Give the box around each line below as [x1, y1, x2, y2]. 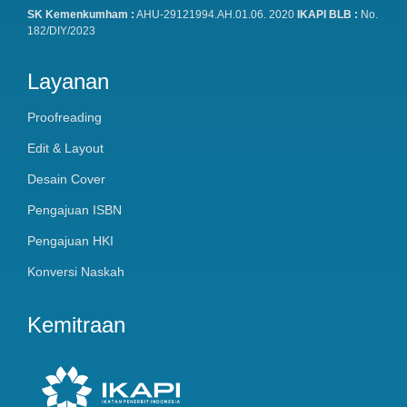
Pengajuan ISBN [27, 202, 122, 217]
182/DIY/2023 [27, 25, 95, 38]
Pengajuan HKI [27, 233, 114, 248]
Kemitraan [27, 312, 125, 337]
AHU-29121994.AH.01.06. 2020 [134, 8, 297, 22]
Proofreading [27, 109, 102, 124]
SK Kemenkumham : [27, 8, 134, 22]
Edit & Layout [27, 140, 104, 155]
